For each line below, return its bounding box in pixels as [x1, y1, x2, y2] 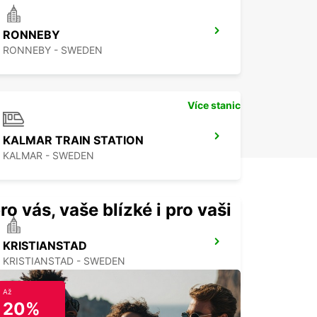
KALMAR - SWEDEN [3, 149, 94, 162]
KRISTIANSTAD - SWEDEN [3, 255, 125, 267]
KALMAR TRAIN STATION [3, 133, 144, 148]
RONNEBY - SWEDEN [3, 44, 103, 57]
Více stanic [188, 99, 241, 112]
